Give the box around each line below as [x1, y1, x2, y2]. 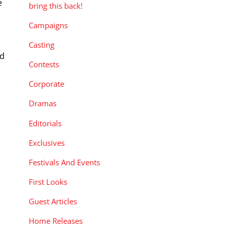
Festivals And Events [29, 157, 100, 167]
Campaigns [29, 20, 68, 30]
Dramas [29, 98, 56, 109]
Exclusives [29, 137, 65, 148]
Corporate [29, 79, 64, 89]
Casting [29, 40, 54, 50]
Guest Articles [29, 196, 77, 207]
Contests [29, 59, 59, 70]
